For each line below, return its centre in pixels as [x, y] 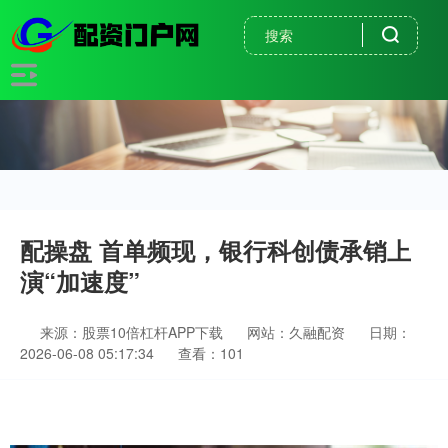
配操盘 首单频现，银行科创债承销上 [215, 250]
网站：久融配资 [296, 332]
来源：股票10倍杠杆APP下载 [133, 332]
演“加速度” [80, 281]
